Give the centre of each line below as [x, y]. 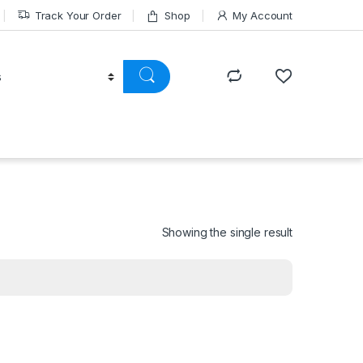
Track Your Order [78, 15]
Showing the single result [227, 232]
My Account [263, 15]
